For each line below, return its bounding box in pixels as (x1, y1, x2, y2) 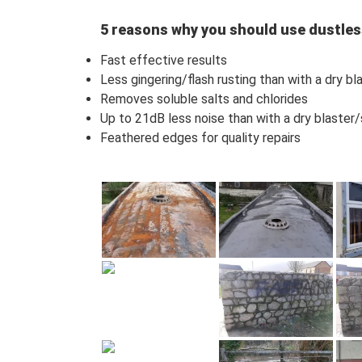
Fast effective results (100, 52, 228, 68)
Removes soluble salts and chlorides (100, 90, 309, 107)
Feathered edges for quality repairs (100, 129, 301, 145)
